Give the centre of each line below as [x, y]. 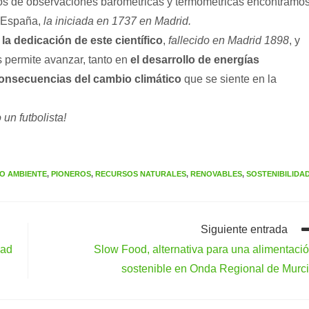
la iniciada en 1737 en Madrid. [117, 21]
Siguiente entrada [244, 229]
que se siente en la [229, 79]
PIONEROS [71, 174]
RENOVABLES [216, 174]
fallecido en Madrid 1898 [229, 40]
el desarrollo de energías [195, 60]
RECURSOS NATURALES [141, 174]
